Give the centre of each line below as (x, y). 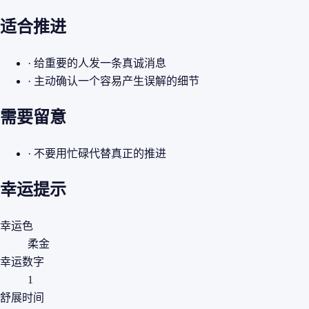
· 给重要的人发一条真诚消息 (97, 63)
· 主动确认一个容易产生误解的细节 (113, 81)
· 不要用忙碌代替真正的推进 (97, 153)
